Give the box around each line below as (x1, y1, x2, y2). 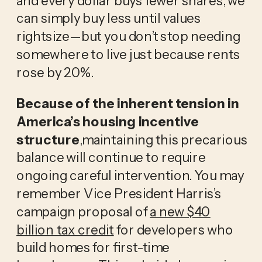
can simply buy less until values (16, 9, 201, 26)
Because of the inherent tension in (16, 94, 239, 111)
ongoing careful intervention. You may (16, 167, 244, 184)
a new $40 (150, 202, 211, 219)
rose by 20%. (16, 63, 96, 80)
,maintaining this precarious (79, 130, 247, 147)
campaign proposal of (16, 202, 150, 219)
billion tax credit (16, 220, 114, 237)
